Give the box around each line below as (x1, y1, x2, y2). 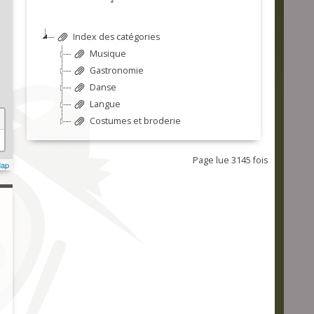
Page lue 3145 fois (192, 154, 268, 166)
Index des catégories (72, 31, 160, 43)
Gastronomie (89, 64, 144, 76)
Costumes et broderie (89, 115, 181, 127)
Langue (89, 98, 121, 110)
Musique (89, 48, 126, 60)
